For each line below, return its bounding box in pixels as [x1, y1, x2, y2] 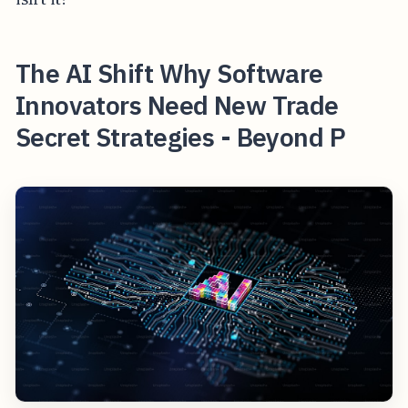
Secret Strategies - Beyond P [15, 120, 346, 155]
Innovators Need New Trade [15, 88, 339, 123]
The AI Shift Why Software [15, 56, 323, 91]
